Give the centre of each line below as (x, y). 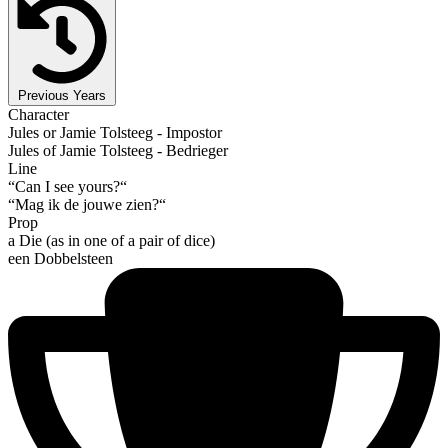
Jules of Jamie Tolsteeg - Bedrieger (118, 150)
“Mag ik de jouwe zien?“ (87, 204)
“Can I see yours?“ (67, 186)
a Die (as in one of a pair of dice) (111, 240)
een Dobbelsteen (60, 258)
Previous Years (62, 95)
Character (38, 114)
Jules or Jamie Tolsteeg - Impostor (115, 132)
